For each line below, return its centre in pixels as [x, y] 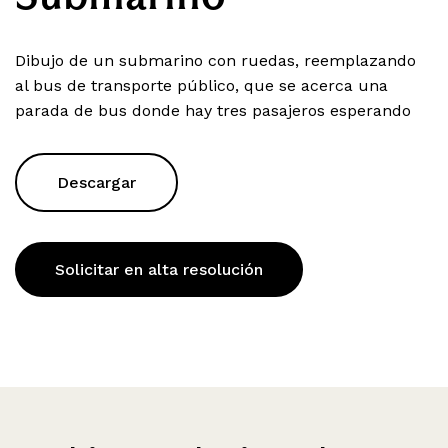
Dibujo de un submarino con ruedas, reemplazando [215, 61]
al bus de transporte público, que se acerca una [201, 86]
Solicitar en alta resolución [159, 270]
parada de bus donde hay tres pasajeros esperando [213, 111]
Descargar [96, 183]
